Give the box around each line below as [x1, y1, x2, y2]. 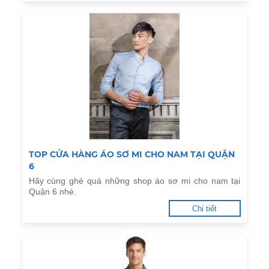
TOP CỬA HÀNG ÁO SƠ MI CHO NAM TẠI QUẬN [28, 149, 235, 160]
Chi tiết [192, 204, 217, 213]
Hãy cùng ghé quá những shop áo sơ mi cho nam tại [28, 176, 241, 186]
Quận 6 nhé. [28, 187, 76, 196]
